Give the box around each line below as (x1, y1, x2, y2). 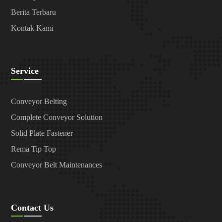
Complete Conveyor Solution (11, 113, 103, 122)
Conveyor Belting (11, 97, 67, 106)
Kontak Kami (11, 24, 54, 33)
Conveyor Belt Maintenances (11, 161, 103, 169)
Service (11, 66, 39, 76)
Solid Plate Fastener (11, 129, 73, 138)
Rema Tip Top (11, 145, 56, 154)
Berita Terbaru (11, 8, 56, 17)
